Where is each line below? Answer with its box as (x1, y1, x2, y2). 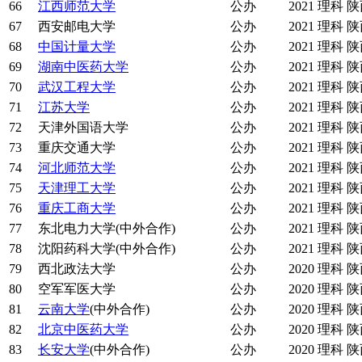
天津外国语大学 (38, 120, 128, 135)
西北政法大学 (38, 262, 116, 276)
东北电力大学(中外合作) (38, 221, 175, 236)
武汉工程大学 (38, 80, 116, 95)
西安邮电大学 (38, 19, 116, 34)
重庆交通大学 (38, 141, 116, 155)
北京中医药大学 (38, 322, 128, 337)
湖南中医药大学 (38, 60, 128, 74)
